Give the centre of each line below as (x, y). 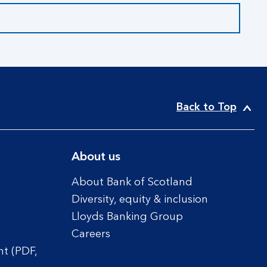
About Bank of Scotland (132, 182)
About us (96, 157)
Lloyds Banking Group (127, 217)
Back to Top (207, 107)
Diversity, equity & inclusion (139, 200)
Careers (91, 234)
